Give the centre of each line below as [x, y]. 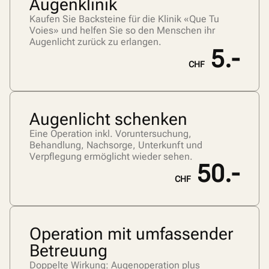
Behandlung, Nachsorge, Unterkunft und [116, 145]
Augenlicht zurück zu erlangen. [95, 42]
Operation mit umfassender [131, 234]
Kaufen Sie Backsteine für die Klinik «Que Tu [124, 19]
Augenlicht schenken [108, 119]
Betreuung [68, 251]
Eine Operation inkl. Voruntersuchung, [110, 134]
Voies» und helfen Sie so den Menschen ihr [122, 31]
